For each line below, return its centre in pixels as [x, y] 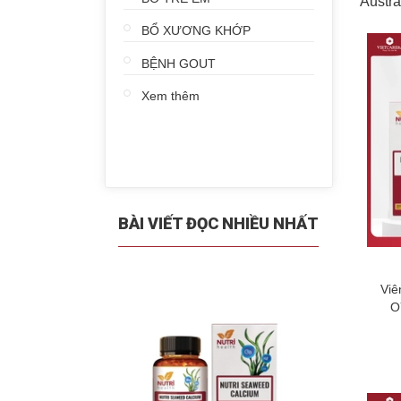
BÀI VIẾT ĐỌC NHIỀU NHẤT [218, 223]
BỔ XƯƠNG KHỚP [196, 31]
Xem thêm [171, 96]
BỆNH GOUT [179, 63]
